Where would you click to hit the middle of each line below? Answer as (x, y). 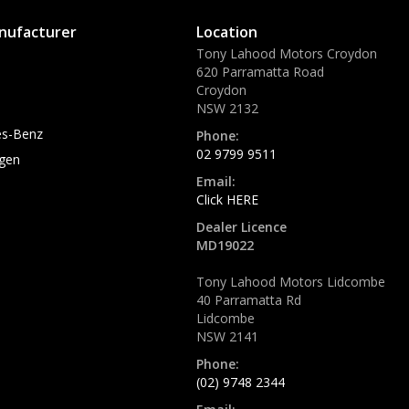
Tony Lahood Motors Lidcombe (291, 282)
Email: (216, 181)
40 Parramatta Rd (249, 300)
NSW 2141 (227, 336)
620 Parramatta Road (260, 72)
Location (227, 32)
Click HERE (227, 199)
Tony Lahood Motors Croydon (287, 53)
